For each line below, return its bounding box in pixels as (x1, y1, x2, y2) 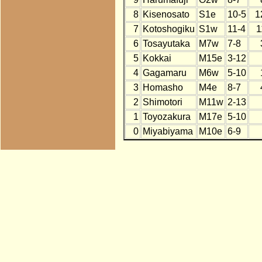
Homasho (142, 82, 183, 93)
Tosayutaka (142, 39, 190, 49)
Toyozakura (142, 112, 191, 122)
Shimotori (142, 97, 182, 108)
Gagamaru (142, 68, 187, 78)
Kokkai (142, 53, 171, 64)
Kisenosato (142, 9, 189, 20)
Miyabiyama (142, 126, 193, 137)
